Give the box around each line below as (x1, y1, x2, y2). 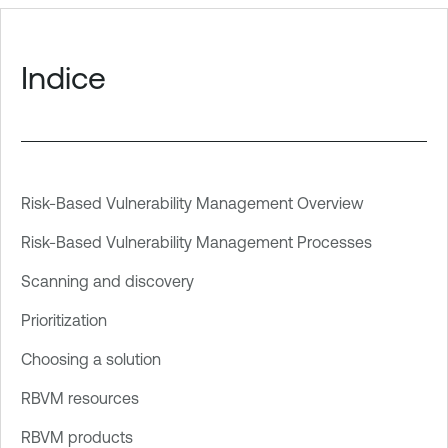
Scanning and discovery (21, 272, 194, 291)
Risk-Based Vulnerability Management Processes (21, 233, 372, 252)
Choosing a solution (21, 350, 161, 369)
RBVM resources (21, 389, 139, 408)
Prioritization (21, 311, 107, 330)
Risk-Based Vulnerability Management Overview (21, 194, 364, 213)
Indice (21, 59, 106, 96)
